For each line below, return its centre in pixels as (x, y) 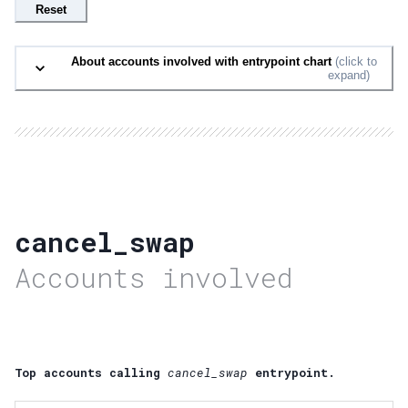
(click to (354, 61)
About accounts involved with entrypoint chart (201, 61)
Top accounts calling (87, 373)
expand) (349, 75)
